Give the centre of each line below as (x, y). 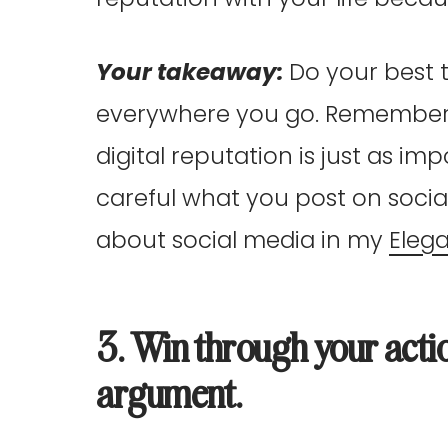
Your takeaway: (192, 71)
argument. (169, 392)
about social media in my (242, 239)
